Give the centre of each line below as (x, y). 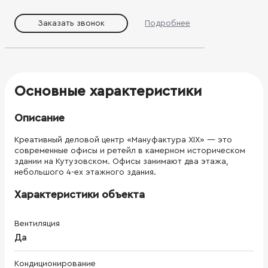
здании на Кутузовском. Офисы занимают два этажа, (121, 161)
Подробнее (167, 23)
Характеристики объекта (80, 194)
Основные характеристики (108, 91)
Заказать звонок (71, 23)
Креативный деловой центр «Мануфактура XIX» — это (123, 140)
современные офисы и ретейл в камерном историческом (130, 150)
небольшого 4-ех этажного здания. (85, 172)
